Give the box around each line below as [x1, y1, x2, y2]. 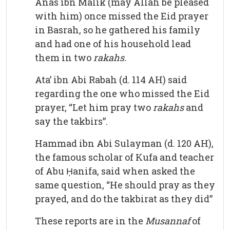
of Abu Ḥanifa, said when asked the [35, 165, 195, 178]
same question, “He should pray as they [35, 179, 215, 191]
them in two [35, 51, 93, 64]
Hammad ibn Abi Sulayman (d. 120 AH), [35, 137, 214, 150]
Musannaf [145, 215, 190, 227]
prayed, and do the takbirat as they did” [35, 193, 213, 205]
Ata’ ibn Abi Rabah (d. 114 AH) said [35, 73, 187, 86]
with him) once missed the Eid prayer [35, 10, 208, 23]
